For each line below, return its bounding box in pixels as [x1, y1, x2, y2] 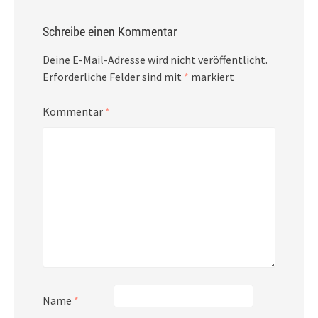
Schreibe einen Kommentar [43, 23, 177, 39]
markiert [189, 69, 234, 84]
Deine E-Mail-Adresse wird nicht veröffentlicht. [43, 52, 268, 67]
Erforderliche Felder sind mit [43, 69, 184, 84]
